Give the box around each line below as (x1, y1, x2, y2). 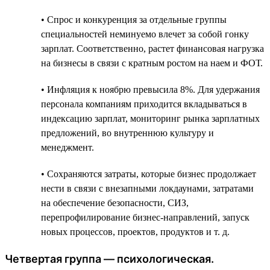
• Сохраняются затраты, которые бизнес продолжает (41, 168, 256, 179)
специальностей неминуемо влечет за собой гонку (41, 28, 249, 39)
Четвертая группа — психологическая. (5, 252, 214, 265)
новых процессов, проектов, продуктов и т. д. (41, 226, 230, 237)
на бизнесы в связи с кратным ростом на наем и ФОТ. (41, 57, 263, 68)
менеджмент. (41, 142, 94, 152)
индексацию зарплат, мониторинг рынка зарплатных (41, 113, 260, 124)
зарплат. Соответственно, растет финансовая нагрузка (41, 43, 264, 54)
